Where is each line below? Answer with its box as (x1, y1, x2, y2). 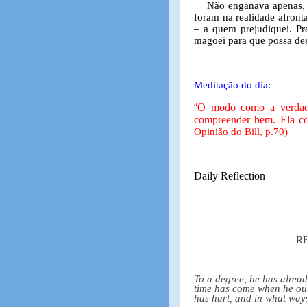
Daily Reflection (194, 169, 265, 182)
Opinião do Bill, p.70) (194, 126, 288, 138)
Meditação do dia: (194, 79, 271, 91)
